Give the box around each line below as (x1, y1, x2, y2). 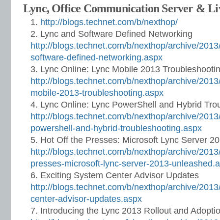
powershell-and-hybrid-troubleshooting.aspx (30, 123, 202, 133)
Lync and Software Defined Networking (40, 29, 192, 39)
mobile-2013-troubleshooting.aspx (30, 88, 164, 98)
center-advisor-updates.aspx (30, 194, 142, 204)
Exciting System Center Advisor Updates (40, 170, 199, 180)
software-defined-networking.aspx (30, 53, 163, 62)
